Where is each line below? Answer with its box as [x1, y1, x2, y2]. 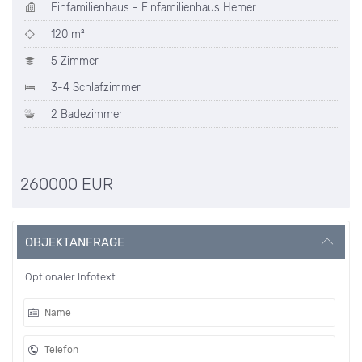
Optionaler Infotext [25, 271, 116, 284]
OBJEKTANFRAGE [25, 235, 124, 250]
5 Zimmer [48, 54, 99, 68]
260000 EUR [20, 175, 113, 195]
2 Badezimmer [48, 107, 123, 121]
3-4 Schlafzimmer [48, 81, 141, 95]
